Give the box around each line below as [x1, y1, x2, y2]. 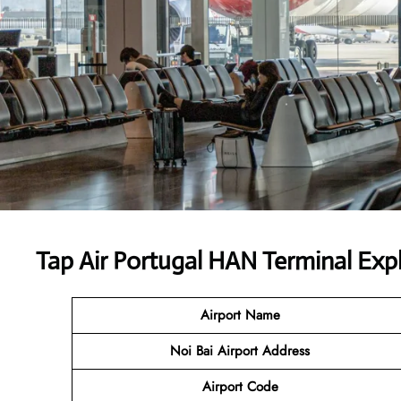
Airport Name [200, 304, 280, 325]
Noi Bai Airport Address [170, 340, 310, 361]
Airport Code [201, 376, 278, 397]
